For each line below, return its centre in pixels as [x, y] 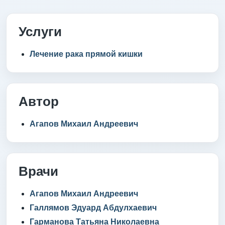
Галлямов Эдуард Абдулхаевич [93, 207]
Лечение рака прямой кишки [86, 54]
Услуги [40, 31]
